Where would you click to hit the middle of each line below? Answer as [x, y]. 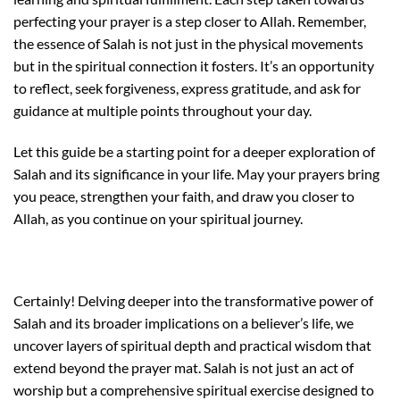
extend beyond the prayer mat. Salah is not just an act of [183, 367]
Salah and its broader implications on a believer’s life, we [183, 322]
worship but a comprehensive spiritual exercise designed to [194, 389]
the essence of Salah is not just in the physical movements [188, 44]
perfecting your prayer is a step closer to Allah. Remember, [190, 21]
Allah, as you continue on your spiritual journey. [158, 218]
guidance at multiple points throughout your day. [162, 111]
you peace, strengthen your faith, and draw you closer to [184, 196]
